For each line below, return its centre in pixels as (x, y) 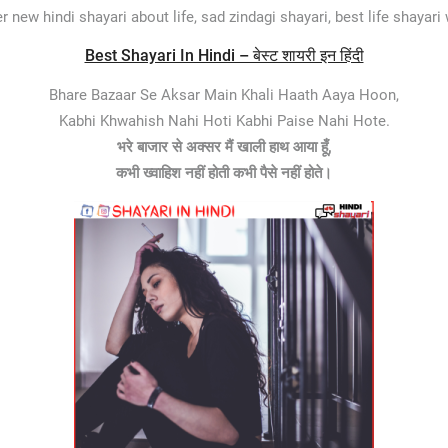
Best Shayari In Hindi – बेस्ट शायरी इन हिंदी (224, 55)
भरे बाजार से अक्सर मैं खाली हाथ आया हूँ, (224, 146)
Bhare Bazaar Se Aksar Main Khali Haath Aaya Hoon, (224, 94)
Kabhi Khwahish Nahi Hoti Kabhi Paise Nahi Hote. (224, 120)
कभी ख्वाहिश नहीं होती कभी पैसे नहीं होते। (224, 172)
